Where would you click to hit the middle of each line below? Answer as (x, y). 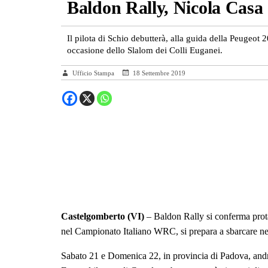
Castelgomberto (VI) (103, 216)
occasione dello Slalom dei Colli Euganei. (145, 50)
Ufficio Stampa (94, 73)
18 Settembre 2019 (159, 73)
